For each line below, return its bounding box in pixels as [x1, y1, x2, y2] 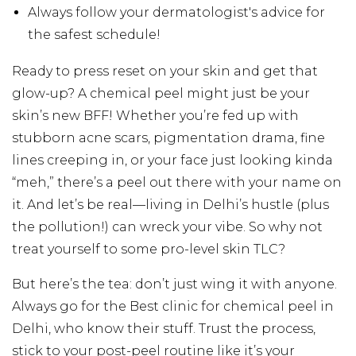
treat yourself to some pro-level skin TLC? [12, 241, 285, 257]
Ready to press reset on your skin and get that [12, 63, 318, 79]
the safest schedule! [28, 26, 161, 42]
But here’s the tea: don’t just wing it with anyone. [12, 276, 337, 292]
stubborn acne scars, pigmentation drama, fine [12, 130, 325, 145]
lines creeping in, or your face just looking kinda [12, 152, 333, 168]
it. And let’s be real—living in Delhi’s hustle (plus [12, 196, 329, 212]
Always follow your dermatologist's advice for [28, 4, 325, 20]
